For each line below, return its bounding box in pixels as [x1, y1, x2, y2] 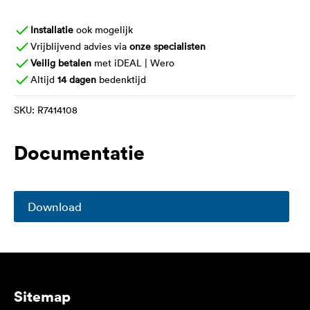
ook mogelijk [73, 22, 133, 36]
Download [28, 198, 82, 214]
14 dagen [57, 72, 96, 86]
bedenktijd [96, 72, 146, 86]
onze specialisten [129, 39, 206, 53]
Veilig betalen [30, 55, 91, 69]
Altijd [30, 72, 57, 86]
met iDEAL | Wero [91, 55, 174, 69]
